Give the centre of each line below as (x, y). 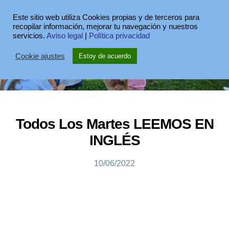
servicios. (30, 36)
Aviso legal (65, 36)
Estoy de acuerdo (105, 56)
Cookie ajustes (40, 56)
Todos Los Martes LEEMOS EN (114, 124)
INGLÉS (114, 140)
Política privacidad (119, 36)
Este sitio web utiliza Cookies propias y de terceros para (106, 17)
